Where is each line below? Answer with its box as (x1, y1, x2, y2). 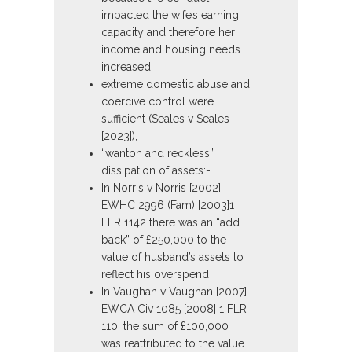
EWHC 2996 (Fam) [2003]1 (101, 199, 234, 212)
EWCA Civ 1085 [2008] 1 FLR (101, 302, 247, 316)
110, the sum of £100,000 (101, 320, 229, 333)
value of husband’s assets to (101, 251, 244, 264)
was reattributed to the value (101, 337, 244, 350)
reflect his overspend (101, 268, 209, 281)
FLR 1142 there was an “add (101, 216, 240, 229)
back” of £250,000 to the (101, 233, 226, 247)
